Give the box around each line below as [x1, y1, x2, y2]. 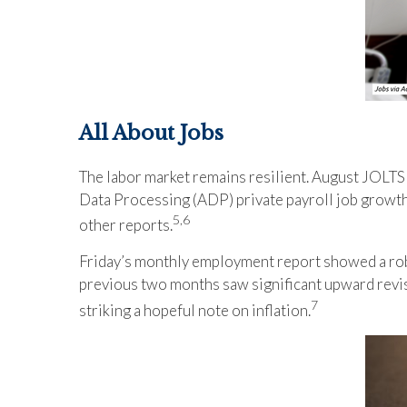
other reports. [79, 215, 173, 235]
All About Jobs [79, 120, 223, 145]
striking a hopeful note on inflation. [79, 300, 311, 320]
